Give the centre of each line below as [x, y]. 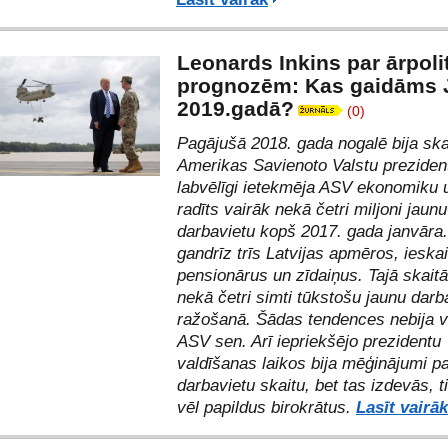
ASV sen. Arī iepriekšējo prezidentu [309, 341]
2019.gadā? [235, 108]
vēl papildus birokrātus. [266, 407]
